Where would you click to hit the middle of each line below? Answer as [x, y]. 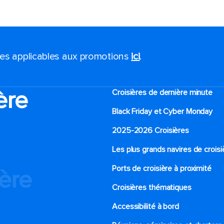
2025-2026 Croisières [150, 130]
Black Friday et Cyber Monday [162, 111]
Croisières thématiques [152, 187]
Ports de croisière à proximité [162, 168]
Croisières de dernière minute [162, 92]
